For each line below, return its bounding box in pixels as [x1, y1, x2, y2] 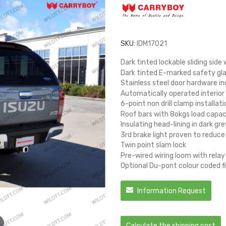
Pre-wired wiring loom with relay [121, 151, 225, 160]
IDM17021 [137, 39, 167, 48]
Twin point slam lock [121, 141, 186, 150]
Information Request [136, 187, 206, 196]
